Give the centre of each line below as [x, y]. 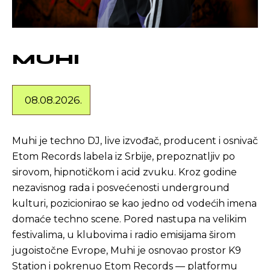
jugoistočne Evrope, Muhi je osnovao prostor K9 [127, 250]
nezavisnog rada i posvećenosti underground [121, 188]
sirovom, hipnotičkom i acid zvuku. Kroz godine [124, 172]
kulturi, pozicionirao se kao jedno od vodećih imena [134, 203]
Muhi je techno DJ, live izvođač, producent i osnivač [135, 141]
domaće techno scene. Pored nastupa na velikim [129, 219]
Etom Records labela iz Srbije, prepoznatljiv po [124, 156]
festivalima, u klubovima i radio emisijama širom [124, 235]
